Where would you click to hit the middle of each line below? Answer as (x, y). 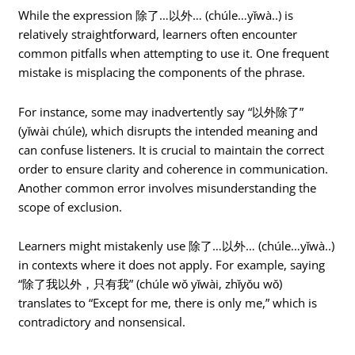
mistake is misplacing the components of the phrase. (162, 73)
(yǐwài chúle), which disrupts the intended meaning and (168, 130)
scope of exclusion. (71, 206)
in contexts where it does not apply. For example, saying (172, 265)
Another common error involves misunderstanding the (168, 187)
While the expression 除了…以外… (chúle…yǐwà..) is (156, 15)
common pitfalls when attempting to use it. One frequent (174, 53)
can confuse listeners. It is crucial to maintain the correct (172, 149)
